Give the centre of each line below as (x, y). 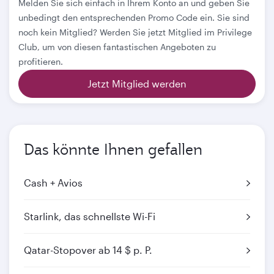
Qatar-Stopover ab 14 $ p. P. (88, 250)
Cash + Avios (53, 183)
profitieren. (41, 61)
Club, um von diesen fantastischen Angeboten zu (117, 47)
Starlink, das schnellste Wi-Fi (90, 216)
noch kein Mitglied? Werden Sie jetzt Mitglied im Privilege (135, 32)
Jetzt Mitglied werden (137, 83)
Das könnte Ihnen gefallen (113, 149)
